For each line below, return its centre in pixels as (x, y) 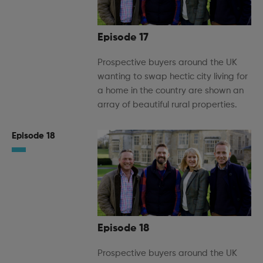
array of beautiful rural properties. (167, 104)
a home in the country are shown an (171, 90)
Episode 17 (123, 37)
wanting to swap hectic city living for (173, 76)
